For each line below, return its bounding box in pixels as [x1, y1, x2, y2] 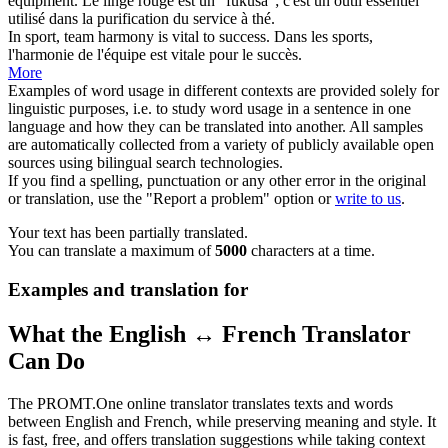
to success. [199, 28, 270, 46]
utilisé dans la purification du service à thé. [8, 10, 275, 28]
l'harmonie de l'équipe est [8, 46, 171, 64]
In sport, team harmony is [8, 28, 172, 46]
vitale [171, 46, 205, 64]
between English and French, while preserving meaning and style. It [8, 412, 436, 430]
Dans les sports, [274, 28, 373, 46]
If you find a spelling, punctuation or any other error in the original [8, 172, 426, 190]
